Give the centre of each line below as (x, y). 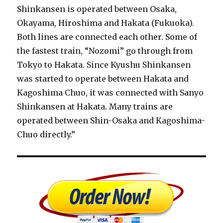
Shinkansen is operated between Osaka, (97, 9)
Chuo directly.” (46, 134)
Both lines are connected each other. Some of (107, 37)
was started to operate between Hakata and (103, 79)
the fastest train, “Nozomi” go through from (105, 51)
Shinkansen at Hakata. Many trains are (95, 107)
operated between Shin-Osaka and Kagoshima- (111, 120)
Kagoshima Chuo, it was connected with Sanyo (111, 93)
